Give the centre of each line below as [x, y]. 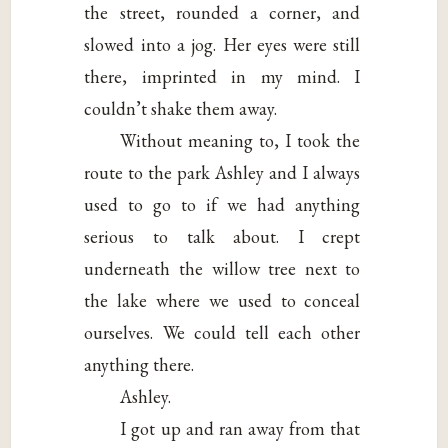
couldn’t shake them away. [181, 108]
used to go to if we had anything [222, 204]
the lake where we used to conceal [222, 300]
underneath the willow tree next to [222, 268]
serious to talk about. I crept [222, 236]
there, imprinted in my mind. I [222, 76]
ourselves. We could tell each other [222, 332]
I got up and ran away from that [240, 428]
